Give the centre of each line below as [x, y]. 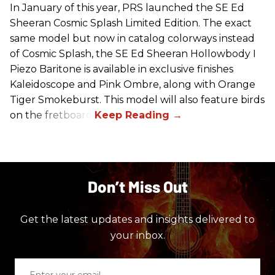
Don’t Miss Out [137, 186]
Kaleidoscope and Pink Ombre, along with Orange [133, 84]
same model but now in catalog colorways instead [132, 38]
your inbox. [137, 235]
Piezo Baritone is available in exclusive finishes [122, 69]
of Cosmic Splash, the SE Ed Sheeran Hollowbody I [133, 53]
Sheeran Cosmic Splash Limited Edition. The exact [131, 23]
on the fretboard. [52, 115]
